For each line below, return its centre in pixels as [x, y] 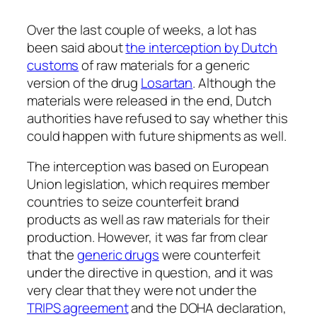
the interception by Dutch [201, 47]
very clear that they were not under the [142, 290]
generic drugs [118, 255]
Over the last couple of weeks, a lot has [142, 29]
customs [53, 65]
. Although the [234, 82]
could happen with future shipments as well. [157, 136]
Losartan [167, 82]
